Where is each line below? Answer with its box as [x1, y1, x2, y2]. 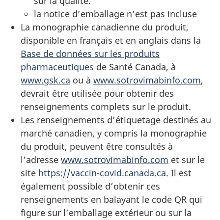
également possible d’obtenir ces [21, 180, 160, 192]
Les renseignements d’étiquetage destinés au [21, 114, 211, 126]
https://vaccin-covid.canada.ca [38, 167, 166, 179]
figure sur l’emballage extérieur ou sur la [21, 207, 192, 219]
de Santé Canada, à [94, 61, 176, 73]
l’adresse [21, 154, 61, 165]
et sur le [168, 154, 205, 165]
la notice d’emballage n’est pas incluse [34, 8, 197, 20]
